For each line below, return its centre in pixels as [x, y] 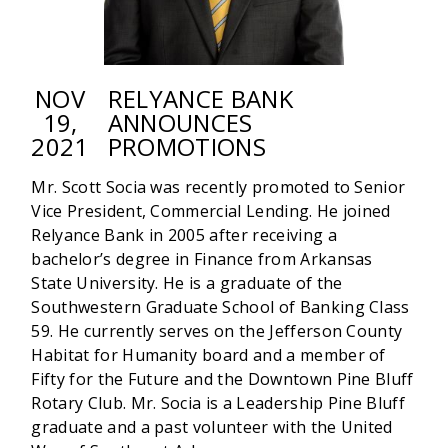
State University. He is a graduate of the [187, 283]
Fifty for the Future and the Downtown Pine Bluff [222, 379]
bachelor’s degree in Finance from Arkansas [202, 259]
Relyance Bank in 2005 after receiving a [184, 235]
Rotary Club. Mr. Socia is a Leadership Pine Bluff [218, 403]
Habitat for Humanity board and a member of [208, 355]
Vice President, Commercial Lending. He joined [211, 211]
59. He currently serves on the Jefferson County [217, 331]
